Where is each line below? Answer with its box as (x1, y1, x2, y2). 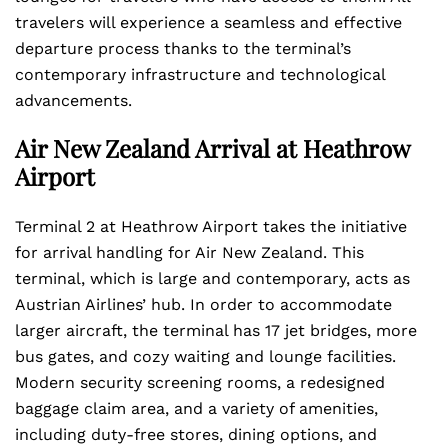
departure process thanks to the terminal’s (15, 39, 351, 58)
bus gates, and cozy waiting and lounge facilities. (15, 347, 396, 366)
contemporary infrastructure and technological (15, 65, 385, 84)
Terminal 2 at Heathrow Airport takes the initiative (15, 217, 407, 236)
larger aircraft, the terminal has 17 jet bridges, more (15, 321, 417, 340)
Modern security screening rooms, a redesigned (15, 373, 385, 392)
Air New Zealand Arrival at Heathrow (15, 132, 409, 164)
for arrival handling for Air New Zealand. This (15, 243, 364, 262)
